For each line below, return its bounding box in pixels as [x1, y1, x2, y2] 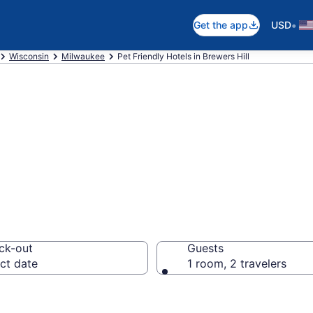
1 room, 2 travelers [187, 256, 286, 270]
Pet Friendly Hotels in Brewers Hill [117, 51, 249, 61]
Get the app [194, 19, 248, 31]
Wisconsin [9, 51, 49, 61]
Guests [187, 241, 224, 255]
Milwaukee [61, 51, 105, 61]
